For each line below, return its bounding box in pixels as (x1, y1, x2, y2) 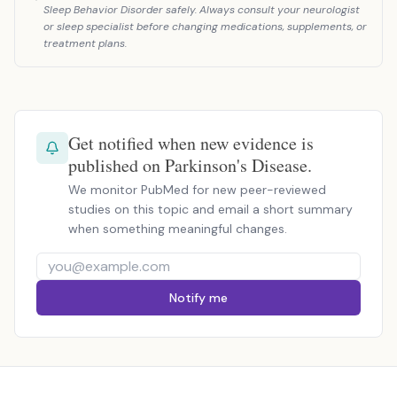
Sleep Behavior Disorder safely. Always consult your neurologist (43, 3, 360, 17)
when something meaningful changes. (68, 221, 287, 237)
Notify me (169, 290, 228, 306)
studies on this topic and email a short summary (68, 201, 353, 217)
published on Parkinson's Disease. (68, 153, 312, 177)
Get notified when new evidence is (68, 131, 314, 155)
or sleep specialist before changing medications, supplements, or (43, 19, 367, 34)
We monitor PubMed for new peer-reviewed (68, 182, 326, 198)
